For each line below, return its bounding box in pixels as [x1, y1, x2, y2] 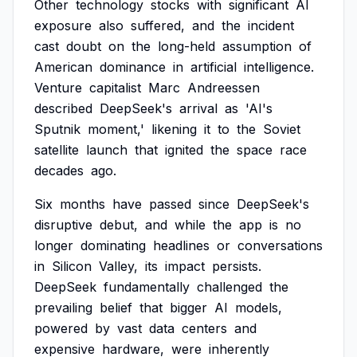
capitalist [89, 80, 141, 96]
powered [34, 320, 88, 336]
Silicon [52, 258, 92, 274]
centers [182, 320, 227, 336]
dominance [100, 59, 166, 75]
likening [151, 121, 197, 137]
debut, [100, 217, 138, 233]
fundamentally [104, 279, 190, 295]
